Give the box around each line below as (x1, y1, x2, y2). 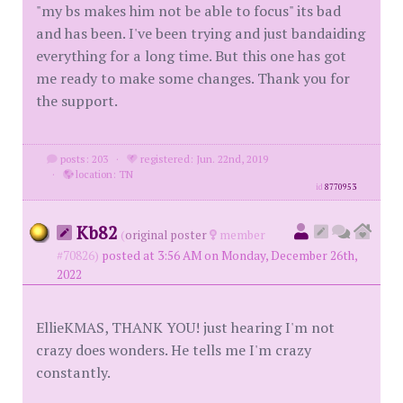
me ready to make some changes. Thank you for (36, 68, 350, 88)
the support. (36, 91, 118, 111)
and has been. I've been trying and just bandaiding (36, 23, 365, 43)
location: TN (72, 167, 133, 181)
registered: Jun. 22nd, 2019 (137, 152, 268, 166)
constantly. (36, 363, 111, 382)
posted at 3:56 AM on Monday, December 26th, (102, 247, 357, 264)
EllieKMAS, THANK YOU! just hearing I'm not (36, 318, 335, 337)
